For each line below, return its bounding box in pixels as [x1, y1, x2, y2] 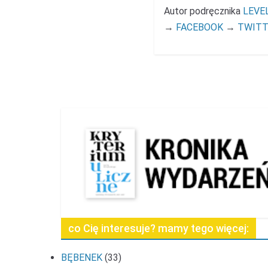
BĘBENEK [61, 252, 102, 264]
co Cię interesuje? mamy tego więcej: [68, 222, 249, 235]
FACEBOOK [175, 22, 223, 33]
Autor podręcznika [163, 5, 243, 17]
